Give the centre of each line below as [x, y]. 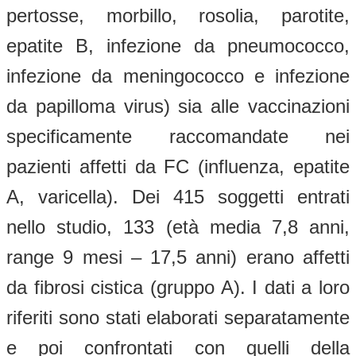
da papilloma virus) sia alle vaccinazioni [178, 106]
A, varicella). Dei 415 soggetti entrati [178, 196]
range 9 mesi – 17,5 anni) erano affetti [178, 257]
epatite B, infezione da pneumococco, [178, 45]
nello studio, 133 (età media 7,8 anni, [178, 226]
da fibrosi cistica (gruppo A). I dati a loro [178, 287]
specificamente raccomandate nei [178, 136]
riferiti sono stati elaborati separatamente [178, 317]
